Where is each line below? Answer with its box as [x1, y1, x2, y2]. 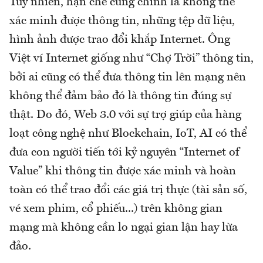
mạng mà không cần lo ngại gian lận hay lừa [9, 222, 238, 234]
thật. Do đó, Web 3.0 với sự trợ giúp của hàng [9, 109, 241, 122]
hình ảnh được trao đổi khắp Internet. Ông [9, 34, 230, 46]
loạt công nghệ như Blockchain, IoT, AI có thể [9, 128, 247, 140]
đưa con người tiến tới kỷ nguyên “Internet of [9, 147, 239, 159]
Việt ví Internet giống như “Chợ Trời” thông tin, [9, 53, 254, 65]
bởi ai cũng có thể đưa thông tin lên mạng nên [9, 72, 246, 84]
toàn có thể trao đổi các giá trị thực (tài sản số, [9, 184, 247, 197]
